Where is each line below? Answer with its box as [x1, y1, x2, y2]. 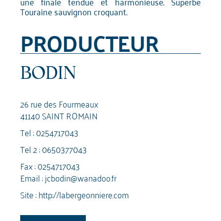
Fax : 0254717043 [20, 158, 80, 174]
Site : [20, 186, 39, 202]
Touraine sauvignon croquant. [20, 3, 128, 20]
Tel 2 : [20, 141, 42, 157]
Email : [20, 170, 45, 185]
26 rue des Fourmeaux [20, 96, 99, 111]
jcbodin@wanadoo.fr [45, 170, 117, 185]
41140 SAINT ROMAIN [20, 108, 98, 123]
